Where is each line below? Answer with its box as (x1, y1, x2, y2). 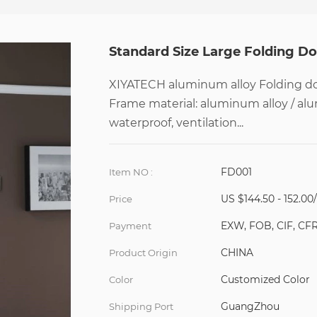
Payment (109, 220, 151, 231)
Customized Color (221, 272, 310, 286)
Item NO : (109, 166, 153, 178)
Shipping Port (109, 301, 173, 312)
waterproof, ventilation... (109, 116, 243, 129)
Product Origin (109, 247, 178, 258)
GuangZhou (221, 299, 279, 313)
